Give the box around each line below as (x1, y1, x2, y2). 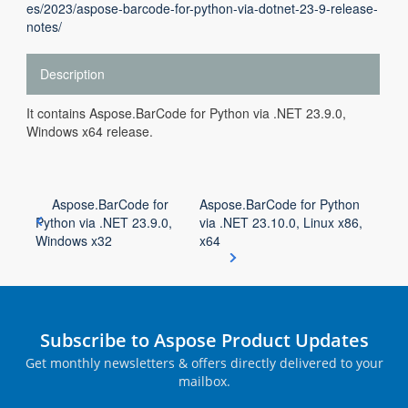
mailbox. (178, 372, 230, 390)
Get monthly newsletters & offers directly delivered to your (25, 354, 383, 372)
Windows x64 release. (26, 122, 153, 140)
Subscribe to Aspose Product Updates (39, 328, 369, 352)
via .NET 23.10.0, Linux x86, (199, 213, 363, 231)
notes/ (26, 17, 62, 36)
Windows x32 (36, 231, 112, 250)
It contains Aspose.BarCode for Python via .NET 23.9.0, (26, 104, 346, 122)
